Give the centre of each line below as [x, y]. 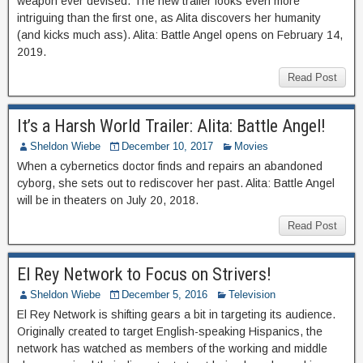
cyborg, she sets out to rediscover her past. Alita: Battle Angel [176, 183]
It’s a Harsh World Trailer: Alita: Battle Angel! [171, 126]
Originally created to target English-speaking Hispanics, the [170, 331]
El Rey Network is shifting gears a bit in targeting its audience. [176, 314]
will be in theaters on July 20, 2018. [108, 200]
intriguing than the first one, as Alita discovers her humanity [169, 18]
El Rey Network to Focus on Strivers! [144, 274]
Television [252, 295]
